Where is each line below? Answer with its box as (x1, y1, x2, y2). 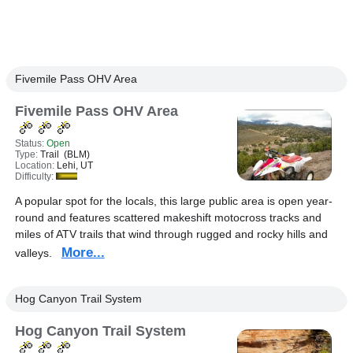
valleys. (14, 247, 61, 259)
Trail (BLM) (39, 149, 90, 160)
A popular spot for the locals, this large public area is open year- (14, 195, 333, 207)
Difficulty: (14, 171, 56, 182)
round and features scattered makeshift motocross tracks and (14, 211, 321, 224)
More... (61, 245, 105, 260)
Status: (14, 138, 46, 149)
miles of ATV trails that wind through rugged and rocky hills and (14, 228, 328, 240)
